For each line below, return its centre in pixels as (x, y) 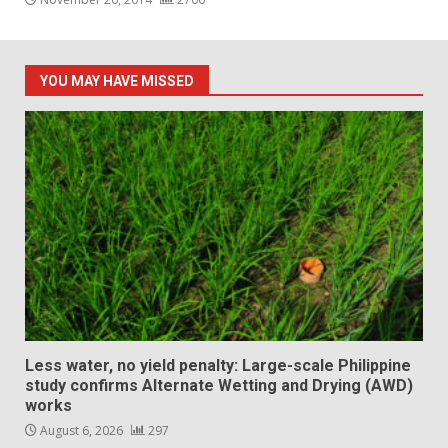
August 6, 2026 (81, 431)
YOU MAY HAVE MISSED (117, 81)
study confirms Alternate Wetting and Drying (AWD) (219, 386)
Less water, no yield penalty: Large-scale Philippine (218, 366)
